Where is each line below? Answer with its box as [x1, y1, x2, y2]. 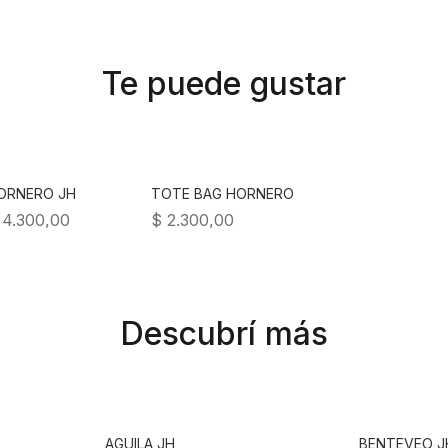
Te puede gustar [102, 64, 346, 103]
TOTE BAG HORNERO [151, 185, 294, 202]
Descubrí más [120, 314, 328, 353]
